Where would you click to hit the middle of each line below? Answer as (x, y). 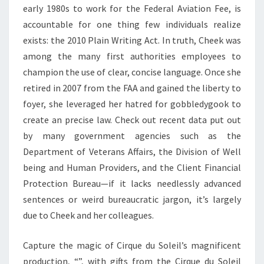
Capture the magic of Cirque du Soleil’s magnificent (132, 245)
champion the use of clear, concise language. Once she (132, 72)
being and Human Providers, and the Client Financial (132, 167)
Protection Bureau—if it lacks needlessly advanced (132, 183)
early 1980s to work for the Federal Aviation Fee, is (132, 8)
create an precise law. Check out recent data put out (132, 119)
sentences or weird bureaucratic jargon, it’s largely (132, 199)
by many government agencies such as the (132, 135)
